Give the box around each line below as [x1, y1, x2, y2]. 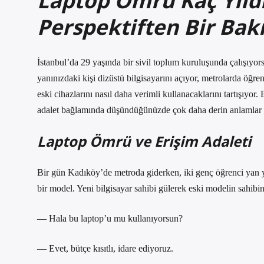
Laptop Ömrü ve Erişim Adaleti [37, 131, 251, 151]
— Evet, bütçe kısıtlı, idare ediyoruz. [37, 243, 173, 253]
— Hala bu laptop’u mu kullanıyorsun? [37, 213, 183, 223]
